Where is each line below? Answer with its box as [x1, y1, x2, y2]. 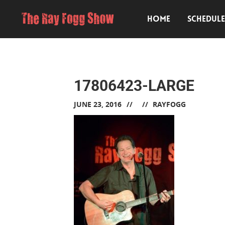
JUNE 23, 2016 [74, 99, 122, 109]
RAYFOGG [153, 99, 186, 109]
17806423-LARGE [74, 77, 194, 94]
